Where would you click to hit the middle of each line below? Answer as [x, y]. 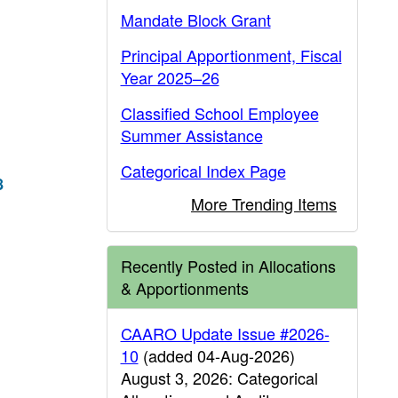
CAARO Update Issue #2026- [225, 333]
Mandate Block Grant [195, 20]
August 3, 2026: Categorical [219, 378]
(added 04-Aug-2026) [216, 355]
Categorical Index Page [203, 171]
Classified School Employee [219, 113]
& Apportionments [184, 288]
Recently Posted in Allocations [228, 266]
